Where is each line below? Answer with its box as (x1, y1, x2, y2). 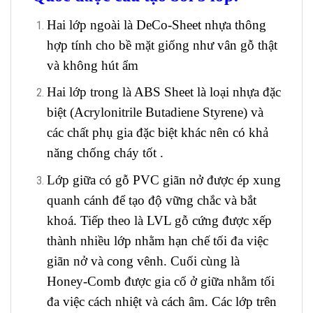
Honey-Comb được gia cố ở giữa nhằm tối (46, 274, 275, 289)
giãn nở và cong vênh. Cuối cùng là (46, 254, 240, 269)
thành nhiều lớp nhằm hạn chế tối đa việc (46, 233, 268, 249)
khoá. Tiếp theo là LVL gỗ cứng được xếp (46, 213, 272, 228)
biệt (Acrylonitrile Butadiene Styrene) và (46, 105, 263, 120)
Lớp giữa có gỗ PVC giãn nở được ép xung (46, 173, 281, 188)
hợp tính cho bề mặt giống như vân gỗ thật (46, 37, 277, 52)
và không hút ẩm (46, 57, 138, 73)
